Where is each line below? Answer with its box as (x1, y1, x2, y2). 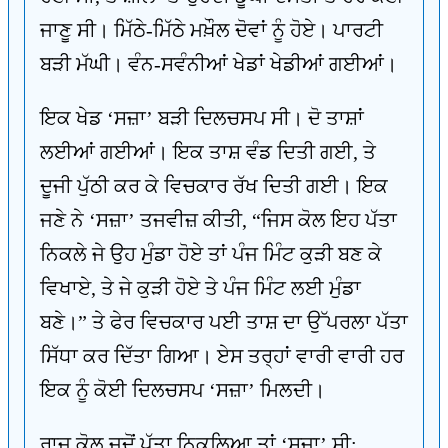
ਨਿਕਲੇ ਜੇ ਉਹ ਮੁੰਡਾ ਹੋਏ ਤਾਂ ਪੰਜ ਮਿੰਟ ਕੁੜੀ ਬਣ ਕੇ (40, 243, 382, 265)
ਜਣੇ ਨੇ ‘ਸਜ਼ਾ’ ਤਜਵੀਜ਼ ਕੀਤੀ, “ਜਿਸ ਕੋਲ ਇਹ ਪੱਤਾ (40, 209, 397, 231)
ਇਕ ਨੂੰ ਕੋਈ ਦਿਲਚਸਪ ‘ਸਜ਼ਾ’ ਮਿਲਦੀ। (40, 379, 325, 401)
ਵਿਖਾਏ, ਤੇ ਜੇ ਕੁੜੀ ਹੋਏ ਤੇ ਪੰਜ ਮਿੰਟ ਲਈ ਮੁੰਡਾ (40, 277, 361, 299)
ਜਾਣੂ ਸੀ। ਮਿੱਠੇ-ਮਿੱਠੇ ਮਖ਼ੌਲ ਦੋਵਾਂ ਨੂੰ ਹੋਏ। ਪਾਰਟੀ (40, 19, 383, 41)
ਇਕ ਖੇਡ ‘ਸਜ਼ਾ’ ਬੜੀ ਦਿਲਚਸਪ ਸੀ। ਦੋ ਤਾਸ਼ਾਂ (40, 107, 364, 129)
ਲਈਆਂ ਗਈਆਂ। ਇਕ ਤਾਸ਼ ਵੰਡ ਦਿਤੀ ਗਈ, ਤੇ (40, 141, 376, 163)
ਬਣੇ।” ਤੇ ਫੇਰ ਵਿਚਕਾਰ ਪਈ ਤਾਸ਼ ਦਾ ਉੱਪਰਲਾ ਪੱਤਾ (40, 311, 408, 333)
